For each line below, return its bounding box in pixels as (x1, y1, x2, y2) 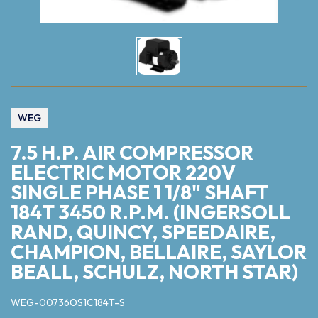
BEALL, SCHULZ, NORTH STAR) (11, 259, 298, 285)
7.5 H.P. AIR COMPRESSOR (11, 140, 253, 165)
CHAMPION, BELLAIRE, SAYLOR (11, 239, 307, 265)
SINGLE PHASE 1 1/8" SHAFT (11, 180, 268, 205)
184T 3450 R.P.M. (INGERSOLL (11, 199, 290, 225)
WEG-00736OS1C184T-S (11, 296, 125, 309)
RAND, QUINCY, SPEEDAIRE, (11, 219, 275, 245)
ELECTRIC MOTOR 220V (11, 160, 236, 185)
